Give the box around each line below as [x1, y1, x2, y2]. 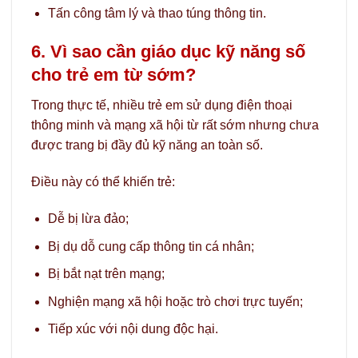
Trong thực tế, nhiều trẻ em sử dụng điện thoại [31, 98, 292, 113]
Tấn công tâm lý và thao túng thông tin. [47, 6, 266, 21]
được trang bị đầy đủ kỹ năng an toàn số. [31, 138, 263, 153]
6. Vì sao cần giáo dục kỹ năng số [31, 42, 305, 62]
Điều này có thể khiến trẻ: [31, 175, 175, 189]
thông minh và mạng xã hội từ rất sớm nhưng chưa [31, 118, 319, 133]
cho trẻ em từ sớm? [31, 65, 196, 86]
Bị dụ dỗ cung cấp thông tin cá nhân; [47, 239, 254, 253]
